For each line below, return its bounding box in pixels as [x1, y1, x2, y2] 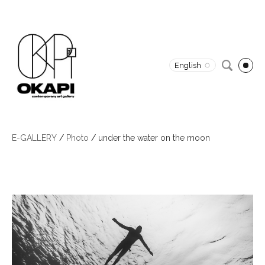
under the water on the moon [98, 133, 210, 143]
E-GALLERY [12, 133, 57, 143]
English [174, 61, 201, 70]
